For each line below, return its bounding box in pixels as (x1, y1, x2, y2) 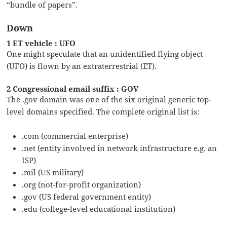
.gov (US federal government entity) (22, 192, 152, 202)
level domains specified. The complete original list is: (7, 106, 200, 117)
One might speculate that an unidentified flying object (7, 49, 203, 59)
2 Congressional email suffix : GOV (7, 84, 139, 94)
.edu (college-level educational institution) (22, 204, 176, 214)
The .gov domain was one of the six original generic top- (7, 94, 212, 105)
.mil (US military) (22, 167, 84, 178)
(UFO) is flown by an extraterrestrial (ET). (7, 61, 157, 71)
